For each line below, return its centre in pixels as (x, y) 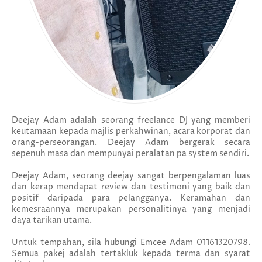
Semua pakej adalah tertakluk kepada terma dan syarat (131, 254)
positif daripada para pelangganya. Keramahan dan (131, 198)
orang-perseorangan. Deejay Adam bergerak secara (131, 143)
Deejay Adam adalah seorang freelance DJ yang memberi (131, 120)
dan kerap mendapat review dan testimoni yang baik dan (131, 187)
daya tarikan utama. (52, 220)
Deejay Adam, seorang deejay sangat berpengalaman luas (131, 176)
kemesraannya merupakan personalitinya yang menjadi (131, 209)
